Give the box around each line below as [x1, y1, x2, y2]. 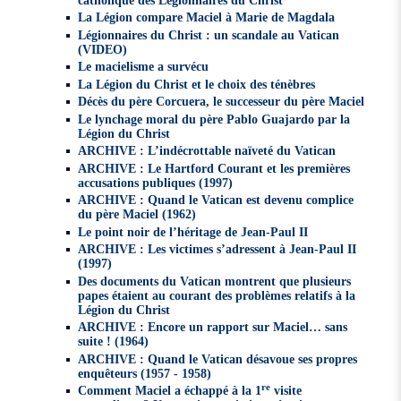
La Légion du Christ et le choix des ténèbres [77, 76, 315, 91]
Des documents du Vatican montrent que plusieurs [77, 273, 351, 288]
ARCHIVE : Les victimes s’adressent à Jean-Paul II [77, 242, 356, 257]
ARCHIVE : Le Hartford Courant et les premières [77, 160, 350, 175]
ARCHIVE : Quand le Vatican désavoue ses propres [77, 351, 357, 366]
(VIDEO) [77, 41, 127, 56]
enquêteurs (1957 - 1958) [77, 365, 211, 380]
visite [269, 383, 302, 398]
